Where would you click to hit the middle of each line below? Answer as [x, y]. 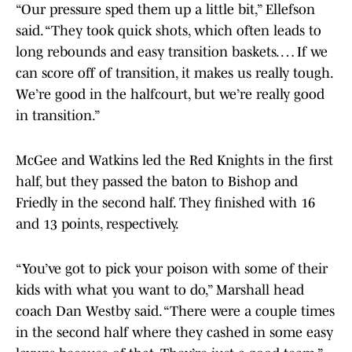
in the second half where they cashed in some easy [174, 333]
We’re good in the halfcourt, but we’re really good [170, 95]
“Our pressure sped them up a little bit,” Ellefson [165, 10]
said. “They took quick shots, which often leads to [169, 31]
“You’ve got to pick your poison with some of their [172, 269]
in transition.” [58, 116]
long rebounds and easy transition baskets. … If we [172, 52]
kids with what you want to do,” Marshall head [160, 290]
